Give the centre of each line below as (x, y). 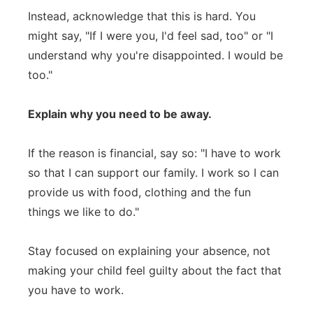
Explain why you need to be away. (120, 114)
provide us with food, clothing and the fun (139, 192)
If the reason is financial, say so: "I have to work (154, 153)
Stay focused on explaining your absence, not (149, 251)
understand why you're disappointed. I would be (155, 55)
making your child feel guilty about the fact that (155, 270)
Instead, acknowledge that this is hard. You (142, 16)
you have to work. (76, 290)
